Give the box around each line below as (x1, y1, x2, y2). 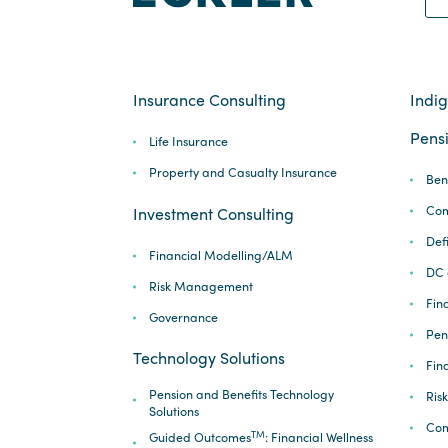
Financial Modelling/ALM (148, 245, 293, 264)
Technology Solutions (133, 346, 285, 370)
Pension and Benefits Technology (148, 385, 334, 404)
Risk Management (148, 276, 253, 295)
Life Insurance (148, 132, 228, 151)
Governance (148, 307, 218, 326)
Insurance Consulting (133, 88, 286, 112)
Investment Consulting (133, 201, 294, 225)
